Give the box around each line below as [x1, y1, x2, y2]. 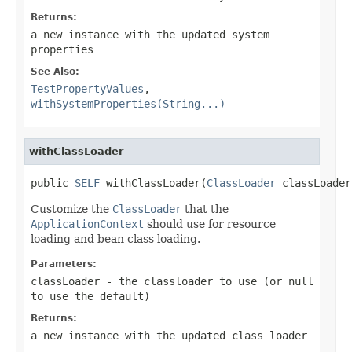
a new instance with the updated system [31, 27, 269, 41]
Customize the [31, 202, 112, 215]
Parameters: [31, 258, 97, 269]
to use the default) [31, 289, 150, 302]
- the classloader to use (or [100, 274, 288, 288]
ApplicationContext [31, 217, 144, 230]
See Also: [31, 65, 79, 77]
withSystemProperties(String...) [31, 97, 225, 110]
